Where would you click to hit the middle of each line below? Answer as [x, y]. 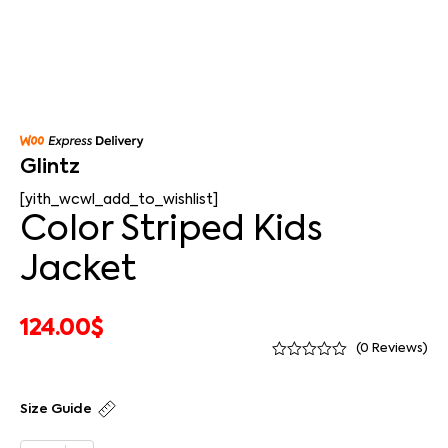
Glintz [50, 167]
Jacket [78, 270]
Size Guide [56, 409]
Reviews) [398, 348]
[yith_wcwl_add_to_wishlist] [119, 199]
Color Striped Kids [171, 230]
